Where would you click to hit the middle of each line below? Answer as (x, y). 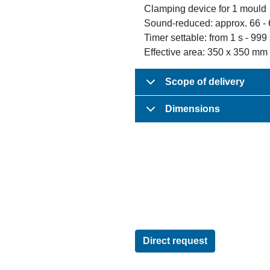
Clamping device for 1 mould (205, 8)
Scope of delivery (205, 81)
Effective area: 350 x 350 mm (206, 52)
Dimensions (193, 108)
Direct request (175, 240)
